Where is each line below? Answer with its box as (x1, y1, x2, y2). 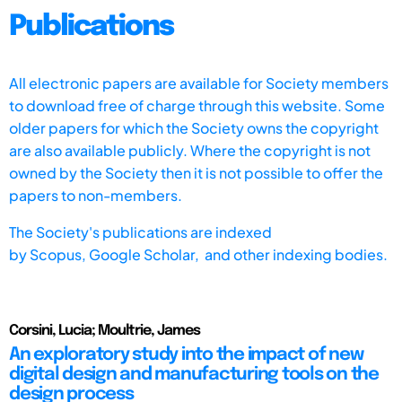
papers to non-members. (9, 185, 182, 205)
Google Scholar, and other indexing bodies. (89, 244, 388, 264)
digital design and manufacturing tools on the (9, 364, 379, 384)
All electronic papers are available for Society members (9, 73, 389, 92)
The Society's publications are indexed (9, 222, 272, 241)
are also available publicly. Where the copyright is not (9, 140, 371, 160)
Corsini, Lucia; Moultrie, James (9, 322, 200, 338)
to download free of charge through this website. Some (9, 95, 385, 115)
